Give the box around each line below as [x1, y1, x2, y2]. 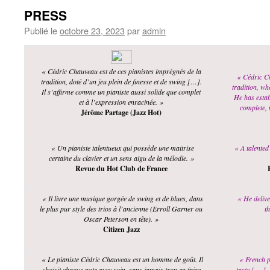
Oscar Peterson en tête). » [84, 214, 159, 224]
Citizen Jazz [102, 224, 140, 234]
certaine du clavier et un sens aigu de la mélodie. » [48, 153, 194, 163]
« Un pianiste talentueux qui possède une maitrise [51, 143, 194, 152]
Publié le [24, 24, 57, 37]
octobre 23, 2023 [60, 24, 125, 37]
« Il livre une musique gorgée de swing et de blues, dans [42, 193, 203, 203]
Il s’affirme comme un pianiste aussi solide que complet [42, 87, 201, 96]
